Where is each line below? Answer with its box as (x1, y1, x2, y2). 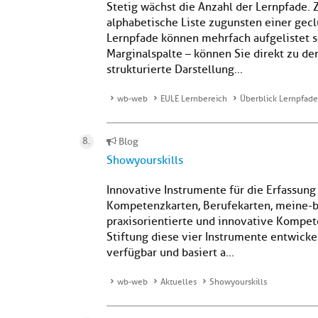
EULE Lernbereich (160, 93, 227, 104)
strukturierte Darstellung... (106, 62, 243, 77)
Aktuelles (160, 276, 197, 287)
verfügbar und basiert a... (106, 246, 234, 260)
